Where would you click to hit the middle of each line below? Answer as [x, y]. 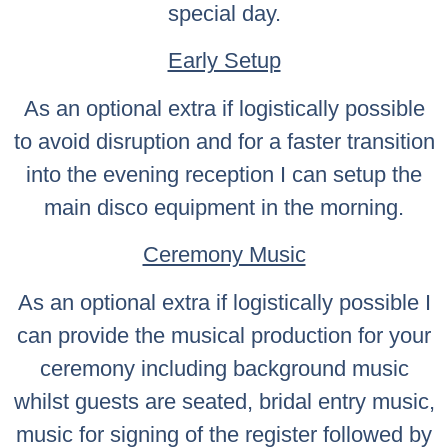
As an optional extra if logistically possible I [224, 302]
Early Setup [224, 61]
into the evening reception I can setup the [224, 174]
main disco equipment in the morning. [224, 207]
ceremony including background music [224, 368]
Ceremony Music [224, 255]
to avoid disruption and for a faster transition [224, 141]
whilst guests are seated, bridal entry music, [224, 401]
